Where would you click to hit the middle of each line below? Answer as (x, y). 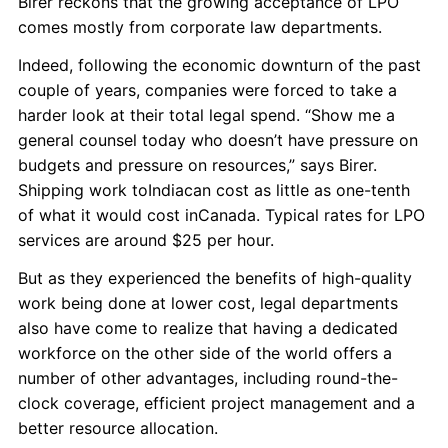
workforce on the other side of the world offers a (205, 353)
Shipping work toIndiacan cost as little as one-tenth (214, 190)
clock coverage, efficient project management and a (216, 403)
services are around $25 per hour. (146, 240)
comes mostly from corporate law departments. (200, 27)
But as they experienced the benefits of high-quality (215, 278)
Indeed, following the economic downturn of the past (219, 65)
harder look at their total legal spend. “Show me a (206, 115)
